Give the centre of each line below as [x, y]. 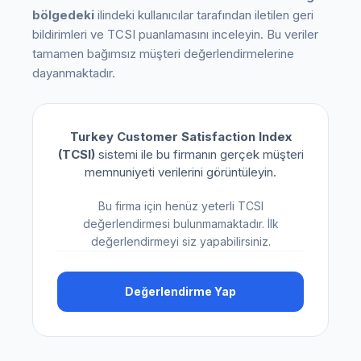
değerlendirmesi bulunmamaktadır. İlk [180, 224]
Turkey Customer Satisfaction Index [180, 137]
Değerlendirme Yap [180, 292]
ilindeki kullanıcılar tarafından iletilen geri [204, 15]
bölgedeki [63, 15]
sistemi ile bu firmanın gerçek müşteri [199, 155]
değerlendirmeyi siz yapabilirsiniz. [180, 242]
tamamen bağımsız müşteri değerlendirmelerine [163, 54]
